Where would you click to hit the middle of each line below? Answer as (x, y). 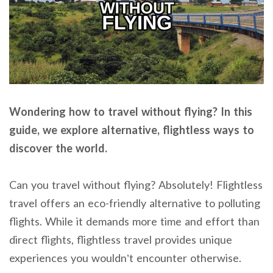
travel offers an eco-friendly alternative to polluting (135, 203)
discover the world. (58, 148)
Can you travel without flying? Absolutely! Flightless (136, 185)
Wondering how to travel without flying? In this (131, 111)
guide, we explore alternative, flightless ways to (132, 129)
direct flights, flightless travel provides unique (121, 240)
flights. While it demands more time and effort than (134, 222)
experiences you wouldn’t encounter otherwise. (125, 258)
